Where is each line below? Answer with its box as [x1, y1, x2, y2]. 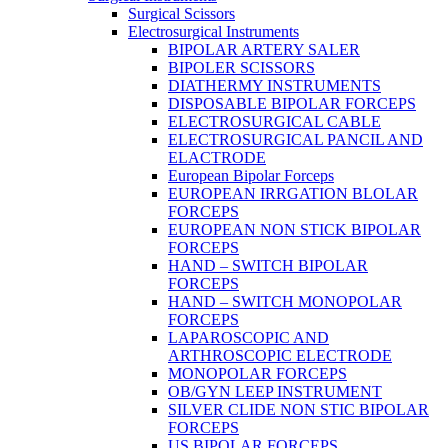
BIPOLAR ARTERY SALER [168, 41, 360, 59]
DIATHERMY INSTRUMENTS [168, 77, 381, 95]
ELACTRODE [168, 149, 266, 167]
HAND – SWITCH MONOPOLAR [168, 293, 402, 311]
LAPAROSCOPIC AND [168, 329, 329, 347]
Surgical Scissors [128, 5, 235, 23]
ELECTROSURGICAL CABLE [168, 113, 381, 131]
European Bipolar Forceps [168, 167, 334, 185]
